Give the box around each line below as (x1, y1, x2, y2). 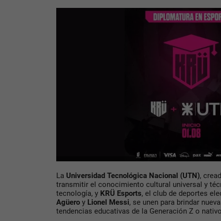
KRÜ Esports (100, 189, 142, 198)
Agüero (56, 198, 80, 207)
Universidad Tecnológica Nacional (66, 171, 178, 181)
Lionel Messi (87, 198, 129, 207)
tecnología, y (56, 189, 100, 198)
